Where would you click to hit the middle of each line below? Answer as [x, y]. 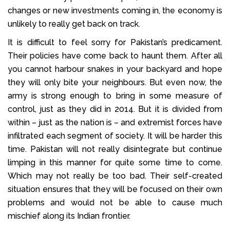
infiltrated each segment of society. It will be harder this [115, 136]
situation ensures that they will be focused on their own [115, 189]
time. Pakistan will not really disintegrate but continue [115, 149]
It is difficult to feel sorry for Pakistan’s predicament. [115, 42]
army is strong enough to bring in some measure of [115, 95]
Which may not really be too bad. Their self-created [115, 176]
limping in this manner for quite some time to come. [115, 162]
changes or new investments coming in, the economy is [115, 10]
